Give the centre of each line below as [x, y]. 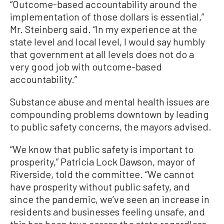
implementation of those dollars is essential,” [107, 17]
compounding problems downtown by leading [109, 114]
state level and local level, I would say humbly [107, 42]
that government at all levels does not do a [102, 54]
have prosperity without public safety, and [100, 187]
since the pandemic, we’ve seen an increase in [110, 199]
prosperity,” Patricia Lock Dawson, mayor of [103, 162]
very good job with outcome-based [86, 67]
